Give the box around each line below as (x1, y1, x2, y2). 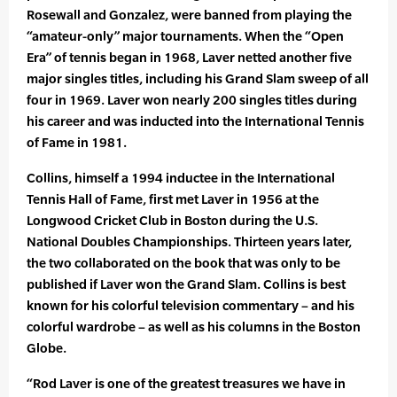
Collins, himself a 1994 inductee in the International (27, 170, 335, 186)
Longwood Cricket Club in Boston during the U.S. (27, 213, 318, 229)
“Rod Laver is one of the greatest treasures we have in (27, 376, 346, 392)
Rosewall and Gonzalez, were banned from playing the (27, 7, 352, 23)
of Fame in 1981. (27, 135, 127, 151)
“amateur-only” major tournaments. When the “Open (27, 28, 344, 44)
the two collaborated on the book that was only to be (27, 255, 340, 271)
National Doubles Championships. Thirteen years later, (27, 234, 352, 250)
